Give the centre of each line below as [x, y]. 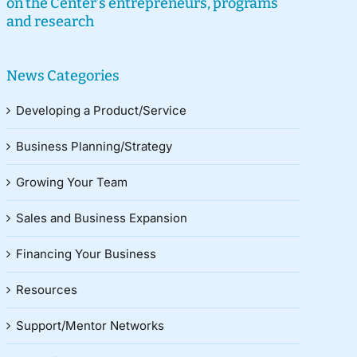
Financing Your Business [86, 254]
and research [50, 22]
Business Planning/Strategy [94, 147]
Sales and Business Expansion [101, 218]
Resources [46, 290]
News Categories [63, 76]
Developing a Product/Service [101, 111]
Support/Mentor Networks [90, 326]
